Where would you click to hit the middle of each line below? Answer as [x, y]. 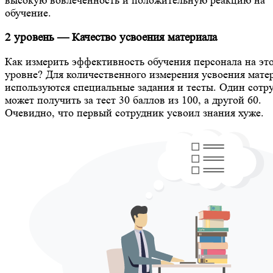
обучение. [28, 12]
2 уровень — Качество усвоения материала [111, 37]
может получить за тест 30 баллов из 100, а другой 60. [133, 100]
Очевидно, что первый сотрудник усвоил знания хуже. [134, 113]
